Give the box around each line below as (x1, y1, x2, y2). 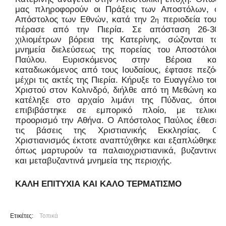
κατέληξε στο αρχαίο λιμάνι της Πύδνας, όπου (15, 95, 219, 105)
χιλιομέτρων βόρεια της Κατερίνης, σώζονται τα (15, 35, 219, 45)
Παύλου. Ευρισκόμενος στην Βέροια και (15, 55, 219, 65)
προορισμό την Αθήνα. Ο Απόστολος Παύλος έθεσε (15, 116, 219, 126)
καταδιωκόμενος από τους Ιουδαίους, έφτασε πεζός (15, 65, 219, 75)
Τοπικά (39, 212, 58, 220)
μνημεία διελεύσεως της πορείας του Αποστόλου (15, 45, 219, 55)
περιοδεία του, (162, 15, 219, 25)
